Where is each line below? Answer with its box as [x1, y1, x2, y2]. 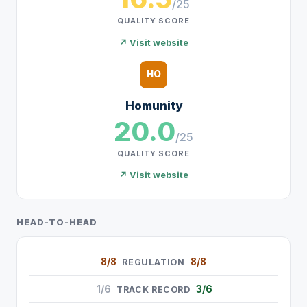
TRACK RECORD [116, 284, 191, 295]
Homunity [125, 98, 182, 112]
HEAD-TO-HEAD [16, 217, 97, 228]
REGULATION [122, 256, 185, 267]
